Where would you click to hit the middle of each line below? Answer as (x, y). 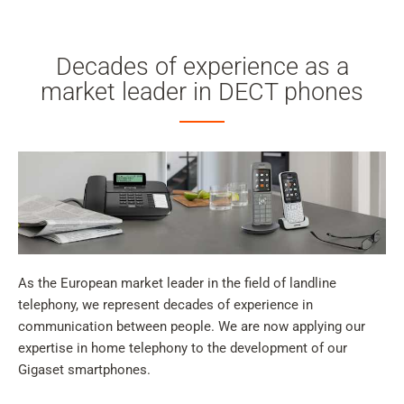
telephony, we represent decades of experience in (165, 304)
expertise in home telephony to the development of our (183, 348)
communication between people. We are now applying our (192, 326)
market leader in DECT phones (202, 92)
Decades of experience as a (202, 67)
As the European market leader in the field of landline (177, 283)
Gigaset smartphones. (84, 369)
